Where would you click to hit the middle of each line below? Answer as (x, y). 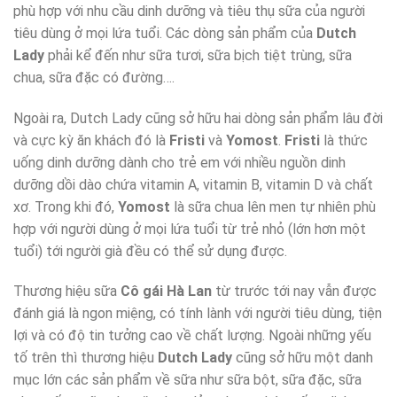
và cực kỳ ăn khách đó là (91, 140)
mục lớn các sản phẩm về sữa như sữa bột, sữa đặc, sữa (187, 380)
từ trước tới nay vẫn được (294, 292)
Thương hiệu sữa (67, 292)
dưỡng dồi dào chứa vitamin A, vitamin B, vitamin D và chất (193, 184)
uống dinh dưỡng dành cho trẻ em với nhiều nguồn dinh (179, 162)
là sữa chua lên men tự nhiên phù (273, 206)
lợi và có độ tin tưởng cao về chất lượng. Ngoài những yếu (192, 336)
